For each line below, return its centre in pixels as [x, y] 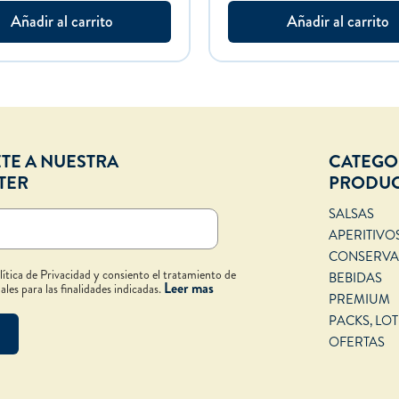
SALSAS [351, 215]
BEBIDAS [355, 279]
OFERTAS [357, 343]
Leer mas [189, 289]
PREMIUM [359, 300]
